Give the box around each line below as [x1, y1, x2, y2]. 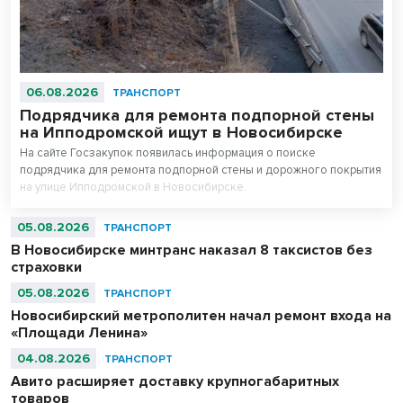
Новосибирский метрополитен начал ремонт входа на [11, 306, 391, 325]
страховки [11, 257, 82, 276]
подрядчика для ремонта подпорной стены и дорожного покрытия [20, 162, 381, 177]
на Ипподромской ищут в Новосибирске [20, 121, 343, 142]
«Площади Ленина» [11, 323, 148, 342]
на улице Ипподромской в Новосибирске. [20, 179, 246, 194]
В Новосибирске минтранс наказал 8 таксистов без [11, 240, 372, 259]
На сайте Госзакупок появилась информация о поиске [20, 145, 316, 160]
